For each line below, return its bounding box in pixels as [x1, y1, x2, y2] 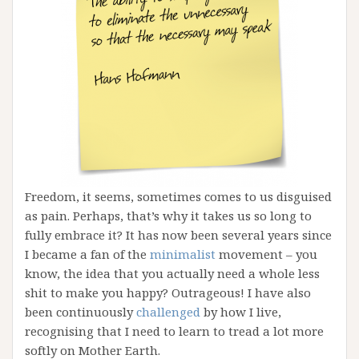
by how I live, [200, 304, 281, 320]
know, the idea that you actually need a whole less [25, 265, 320, 281]
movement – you [216, 246, 317, 262]
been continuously [25, 304, 136, 320]
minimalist [150, 246, 216, 262]
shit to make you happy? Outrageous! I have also [25, 284, 311, 301]
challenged [136, 304, 200, 320]
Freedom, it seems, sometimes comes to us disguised [25, 188, 332, 204]
